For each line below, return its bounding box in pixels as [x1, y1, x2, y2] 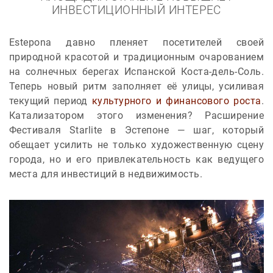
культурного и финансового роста [91, 95, 261, 107]
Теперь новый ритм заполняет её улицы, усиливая [9, 80, 264, 92]
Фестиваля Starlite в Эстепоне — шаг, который [9, 124, 264, 136]
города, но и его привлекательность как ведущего [9, 154, 264, 165]
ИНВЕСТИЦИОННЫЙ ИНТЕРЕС [52, 4, 221, 17]
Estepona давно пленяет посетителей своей [9, 37, 264, 48]
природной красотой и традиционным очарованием [9, 51, 264, 63]
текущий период [9, 95, 92, 107]
